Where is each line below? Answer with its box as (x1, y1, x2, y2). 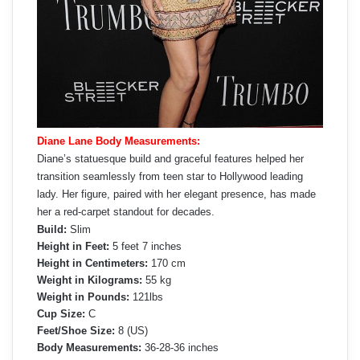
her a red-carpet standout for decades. (37, 205, 215, 218)
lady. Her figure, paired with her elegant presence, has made (37, 187, 316, 200)
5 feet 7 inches (109, 239, 182, 252)
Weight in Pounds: (37, 290, 129, 303)
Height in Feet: (37, 239, 109, 252)
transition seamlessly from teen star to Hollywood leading (37, 170, 303, 182)
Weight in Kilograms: (37, 273, 142, 286)
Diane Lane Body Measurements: (37, 134, 200, 147)
